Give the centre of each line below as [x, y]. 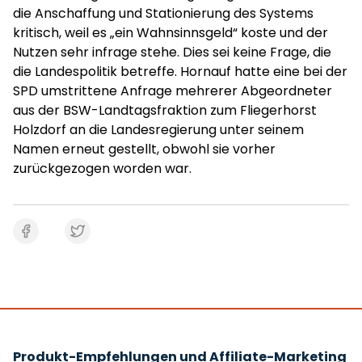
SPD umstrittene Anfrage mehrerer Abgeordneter [173, 91]
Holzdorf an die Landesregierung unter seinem [158, 130]
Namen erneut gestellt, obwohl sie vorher [144, 149]
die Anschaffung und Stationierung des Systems [163, 13]
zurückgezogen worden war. [102, 168]
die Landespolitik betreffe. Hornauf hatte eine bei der [180, 72]
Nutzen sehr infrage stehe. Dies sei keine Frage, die [172, 52]
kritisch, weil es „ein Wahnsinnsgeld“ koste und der [170, 33]
